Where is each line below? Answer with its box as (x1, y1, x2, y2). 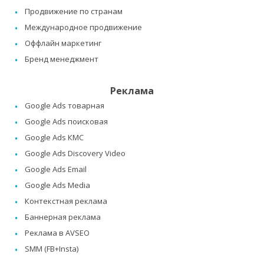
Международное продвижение (25, 21, 142, 32)
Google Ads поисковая (25, 115, 108, 127)
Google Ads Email (25, 163, 87, 174)
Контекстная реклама (25, 195, 107, 206)
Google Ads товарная (25, 100, 104, 111)
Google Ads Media (25, 179, 90, 190)
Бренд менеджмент (25, 53, 98, 64)
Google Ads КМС (25, 131, 84, 143)
